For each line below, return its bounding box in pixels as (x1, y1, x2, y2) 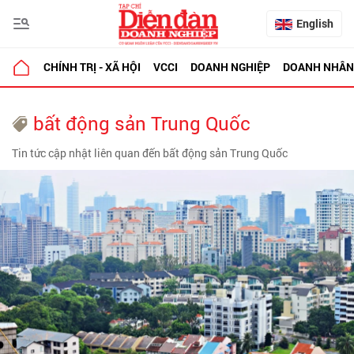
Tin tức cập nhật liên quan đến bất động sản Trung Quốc (12, 145, 288, 160)
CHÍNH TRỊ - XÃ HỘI (43, 59, 141, 74)
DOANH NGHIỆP (190, 59, 270, 74)
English (296, 16, 333, 31)
